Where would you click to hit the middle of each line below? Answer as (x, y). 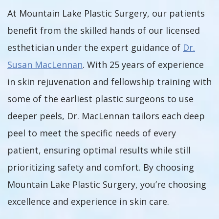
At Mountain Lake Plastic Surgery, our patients (106, 13)
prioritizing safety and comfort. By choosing (101, 167)
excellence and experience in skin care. (88, 201)
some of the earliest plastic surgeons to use (100, 99)
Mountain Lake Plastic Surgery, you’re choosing (107, 184)
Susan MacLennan (45, 65)
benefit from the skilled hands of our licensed (104, 30)
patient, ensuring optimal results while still (99, 150)
